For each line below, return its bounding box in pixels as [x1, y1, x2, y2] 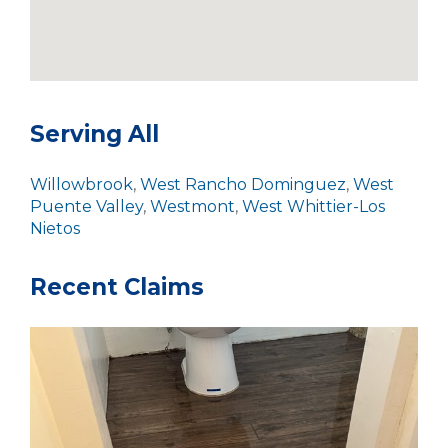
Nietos [30, 218, 80, 238]
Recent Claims [30, 272, 204, 301]
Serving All [30, 119, 159, 148]
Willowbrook [30, 174, 133, 194]
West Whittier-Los [242, 196, 385, 216]
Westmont [150, 196, 235, 216]
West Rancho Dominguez [140, 174, 346, 194]
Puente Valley [30, 196, 143, 216]
